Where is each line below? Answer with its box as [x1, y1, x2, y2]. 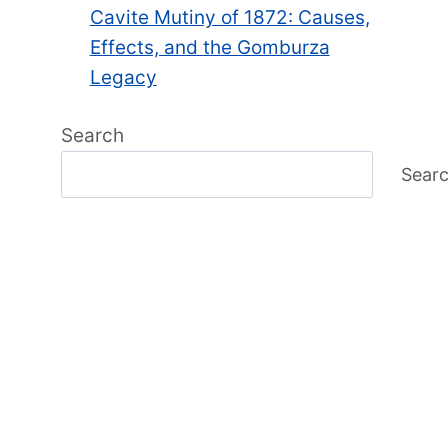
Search [61, 124, 125, 147]
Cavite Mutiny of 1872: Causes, [89, 5, 370, 29]
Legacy [89, 65, 157, 89]
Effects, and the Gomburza [89, 35, 330, 59]
